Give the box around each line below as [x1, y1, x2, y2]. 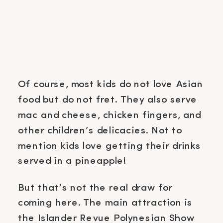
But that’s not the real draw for [18, 182, 173, 193]
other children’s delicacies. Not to [18, 125, 182, 136]
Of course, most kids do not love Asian [18, 79, 203, 90]
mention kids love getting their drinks [18, 140, 201, 151]
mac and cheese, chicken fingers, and [18, 110, 202, 120]
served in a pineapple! [18, 156, 129, 167]
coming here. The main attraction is [18, 198, 193, 209]
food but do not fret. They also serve [18, 94, 198, 105]
